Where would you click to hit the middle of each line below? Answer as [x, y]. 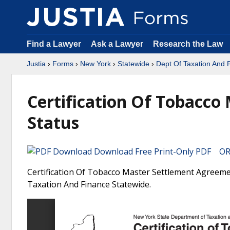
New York [95, 64]
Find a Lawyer [54, 44]
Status [53, 122]
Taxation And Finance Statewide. [89, 184]
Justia [36, 64]
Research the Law [188, 44]
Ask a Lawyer [118, 44]
